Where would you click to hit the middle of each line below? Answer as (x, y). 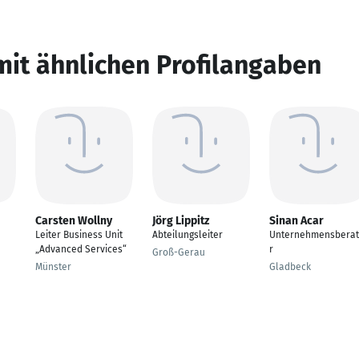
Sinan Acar (296, 221)
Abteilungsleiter (188, 235)
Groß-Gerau (179, 252)
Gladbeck (290, 267)
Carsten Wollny (74, 221)
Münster (53, 267)
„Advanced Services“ (81, 249)
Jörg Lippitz (181, 221)
